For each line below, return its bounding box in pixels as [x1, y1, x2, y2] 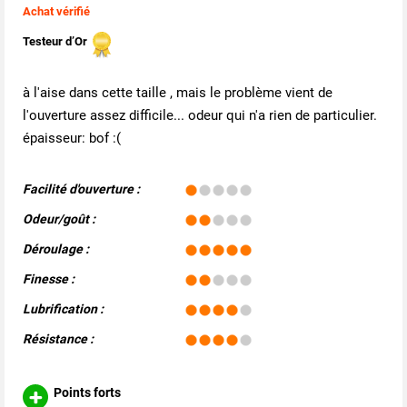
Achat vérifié [23, 5, 90, 19]
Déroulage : [23, 242, 89, 257]
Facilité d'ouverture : [23, 182, 140, 197]
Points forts [48, 385, 121, 401]
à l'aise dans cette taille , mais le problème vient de [23, 84, 333, 102]
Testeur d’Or [23, 35, 90, 49]
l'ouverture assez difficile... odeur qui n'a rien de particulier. [23, 107, 377, 124]
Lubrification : [23, 302, 104, 317]
